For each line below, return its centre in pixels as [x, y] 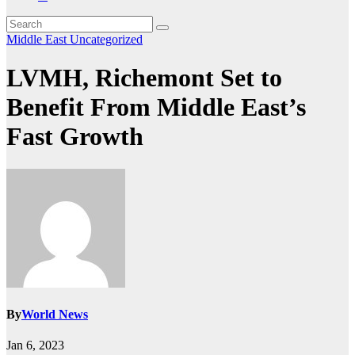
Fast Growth [75, 137]
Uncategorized [106, 39]
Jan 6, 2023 [35, 345]
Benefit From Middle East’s [156, 107]
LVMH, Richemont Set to [144, 78]
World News [55, 315]
